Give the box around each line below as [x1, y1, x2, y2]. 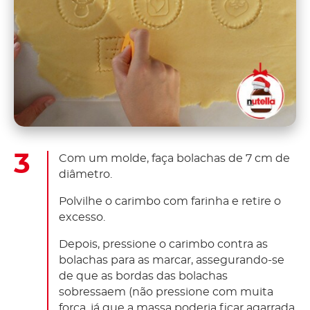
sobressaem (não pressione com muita [59, 286, 273, 298]
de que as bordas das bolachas [59, 271, 228, 282]
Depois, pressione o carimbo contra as [59, 239, 268, 250]
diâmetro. [59, 169, 112, 181]
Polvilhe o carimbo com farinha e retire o [59, 196, 281, 208]
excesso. [59, 212, 105, 224]
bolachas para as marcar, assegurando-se [59, 255, 284, 266]
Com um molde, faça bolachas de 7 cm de [59, 153, 290, 165]
